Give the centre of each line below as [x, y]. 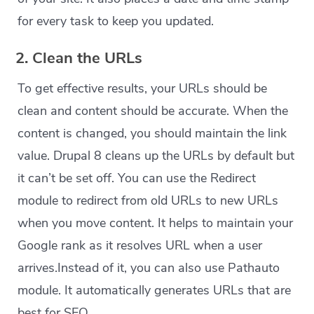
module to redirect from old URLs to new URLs [148, 201]
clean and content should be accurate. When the [153, 111]
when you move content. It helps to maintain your [156, 223]
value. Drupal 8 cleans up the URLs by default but [156, 156]
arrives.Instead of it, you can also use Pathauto [149, 268]
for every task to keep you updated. [116, 21]
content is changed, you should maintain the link [152, 134]
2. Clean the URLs [79, 59]
